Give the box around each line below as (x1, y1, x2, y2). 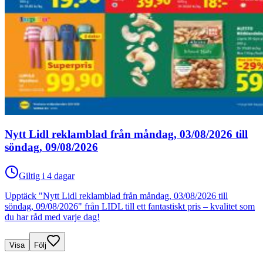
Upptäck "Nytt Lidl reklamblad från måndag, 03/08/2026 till (5, 190, 228, 201)
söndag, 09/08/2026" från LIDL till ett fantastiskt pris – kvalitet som (5, 201, 255, 211)
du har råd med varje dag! (5, 211, 100, 222)
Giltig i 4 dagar (19, 170, 75, 181)
